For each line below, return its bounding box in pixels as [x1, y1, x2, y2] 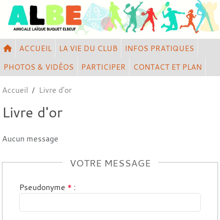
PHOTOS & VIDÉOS [3, 61, 74, 72]
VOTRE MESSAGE [69, 156, 151, 169]
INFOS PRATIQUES [125, 43, 194, 53]
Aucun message [2, 133, 58, 144]
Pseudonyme [19, 181, 65, 192]
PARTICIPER [81, 61, 126, 72]
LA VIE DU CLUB [59, 43, 117, 53]
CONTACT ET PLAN [133, 61, 202, 72]
